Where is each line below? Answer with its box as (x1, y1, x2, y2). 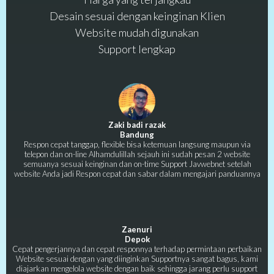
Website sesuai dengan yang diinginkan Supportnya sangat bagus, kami (16, 253, 258, 264)
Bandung (120, 129, 154, 139)
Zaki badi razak (108, 119, 166, 130)
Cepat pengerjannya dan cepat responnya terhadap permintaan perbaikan (12, 243, 262, 254)
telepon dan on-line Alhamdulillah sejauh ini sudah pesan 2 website (24, 149, 250, 159)
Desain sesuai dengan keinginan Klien (49, 9, 225, 23)
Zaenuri (122, 224, 152, 234)
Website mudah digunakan (75, 25, 199, 39)
